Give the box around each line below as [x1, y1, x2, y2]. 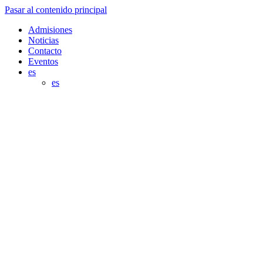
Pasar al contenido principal [5, 5, 107, 15]
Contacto [28, 46, 62, 56]
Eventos [28, 56, 58, 66]
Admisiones [28, 25, 72, 35]
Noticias [28, 35, 59, 45]
